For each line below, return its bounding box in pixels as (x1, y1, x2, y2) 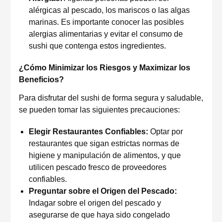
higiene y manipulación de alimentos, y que (29, 151, 181, 160)
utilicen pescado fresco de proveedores (29, 163, 166, 171)
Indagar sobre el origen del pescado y (29, 199, 161, 207)
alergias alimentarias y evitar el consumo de (29, 30, 183, 38)
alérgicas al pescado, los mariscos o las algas (29, 6, 190, 14)
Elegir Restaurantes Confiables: (29, 127, 148, 136)
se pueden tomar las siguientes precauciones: (19, 106, 180, 114)
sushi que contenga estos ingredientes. (29, 42, 166, 50)
